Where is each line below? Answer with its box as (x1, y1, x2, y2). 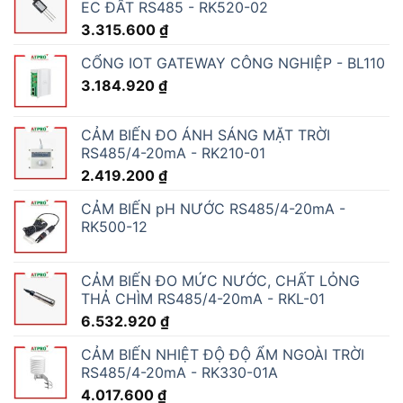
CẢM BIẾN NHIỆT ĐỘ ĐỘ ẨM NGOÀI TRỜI (81, 345, 364, 363)
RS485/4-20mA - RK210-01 (81, 143, 265, 162)
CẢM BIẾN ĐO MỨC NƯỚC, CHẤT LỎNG (81, 271, 360, 290)
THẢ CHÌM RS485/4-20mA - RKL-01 (81, 289, 325, 308)
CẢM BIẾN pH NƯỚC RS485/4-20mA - (81, 199, 345, 218)
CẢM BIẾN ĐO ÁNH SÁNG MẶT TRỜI (81, 125, 330, 144)
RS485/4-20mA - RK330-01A (81, 363, 278, 381)
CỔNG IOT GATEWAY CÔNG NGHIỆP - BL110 (81, 53, 385, 72)
